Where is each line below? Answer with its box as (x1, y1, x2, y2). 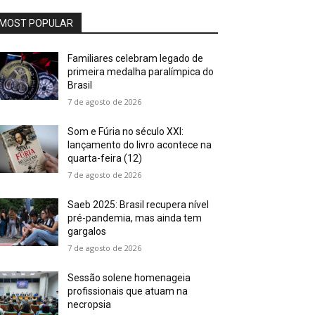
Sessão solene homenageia (67, 272, 191, 283)
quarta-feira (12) (67, 153, 143, 164)
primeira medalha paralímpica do (67, 66, 214, 77)
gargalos (67, 226, 107, 237)
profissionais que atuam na (67, 285, 188, 297)
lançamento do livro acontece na (67, 139, 212, 150)
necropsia (67, 299, 112, 310)
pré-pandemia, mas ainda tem (67, 212, 202, 224)
